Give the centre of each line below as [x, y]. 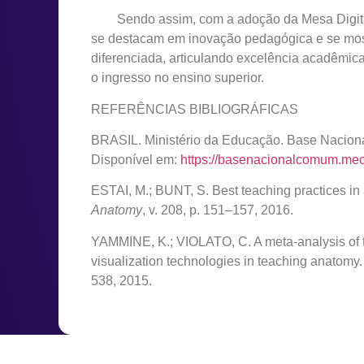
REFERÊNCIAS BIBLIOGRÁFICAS [195, 109]
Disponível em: [136, 160]
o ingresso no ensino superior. [178, 78]
